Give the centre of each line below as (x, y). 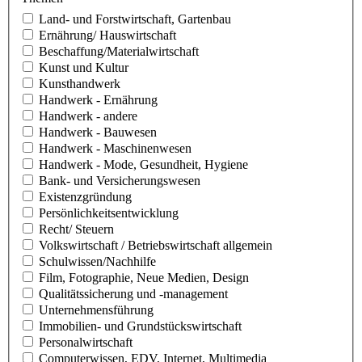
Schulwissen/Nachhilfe (97, 261)
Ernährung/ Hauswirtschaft (107, 35)
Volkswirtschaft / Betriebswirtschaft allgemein (156, 245)
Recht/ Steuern (76, 229)
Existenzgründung (85, 196)
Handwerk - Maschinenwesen (115, 148)
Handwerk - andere (88, 116)
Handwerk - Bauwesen (98, 132)
